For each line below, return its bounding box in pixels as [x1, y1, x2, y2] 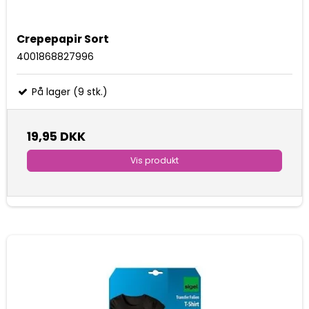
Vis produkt [130, 154, 179, 166]
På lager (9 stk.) [29, 84, 108, 99]
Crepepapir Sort [17, 30, 109, 47]
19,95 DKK [27, 128, 86, 145]
